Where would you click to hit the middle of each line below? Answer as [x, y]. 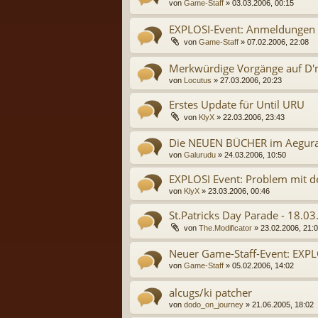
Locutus [198, 80]
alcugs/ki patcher [210, 292]
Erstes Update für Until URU [237, 104]
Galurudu [200, 154]
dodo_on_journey [214, 304]
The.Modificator [225, 227]
